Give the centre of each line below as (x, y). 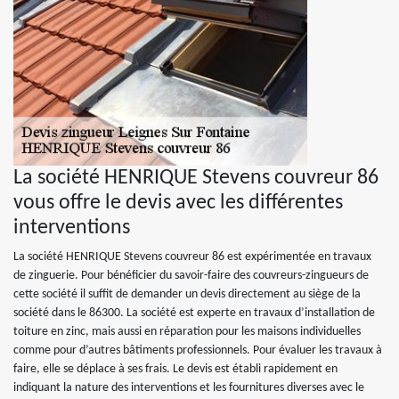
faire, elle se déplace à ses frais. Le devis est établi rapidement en (175, 369)
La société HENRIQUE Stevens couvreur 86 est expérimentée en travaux (192, 257)
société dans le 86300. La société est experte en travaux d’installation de (194, 313)
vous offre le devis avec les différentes (178, 203)
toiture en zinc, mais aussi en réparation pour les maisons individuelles (187, 332)
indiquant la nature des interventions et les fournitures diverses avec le (189, 388)
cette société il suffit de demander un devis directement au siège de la (187, 294)
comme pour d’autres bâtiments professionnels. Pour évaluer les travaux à (198, 350)
